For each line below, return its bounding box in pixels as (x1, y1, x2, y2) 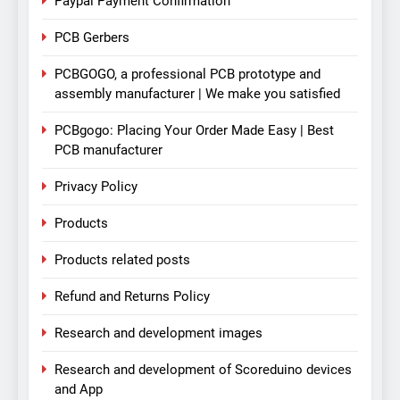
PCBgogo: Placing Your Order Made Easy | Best (54, 122, 334, 139)
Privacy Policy (54, 179, 137, 196)
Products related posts (54, 252, 190, 269)
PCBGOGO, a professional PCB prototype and (54, 66, 321, 83)
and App (54, 381, 103, 398)
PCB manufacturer (54, 142, 162, 159)
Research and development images (54, 325, 262, 342)
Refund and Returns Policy (54, 288, 210, 305)
